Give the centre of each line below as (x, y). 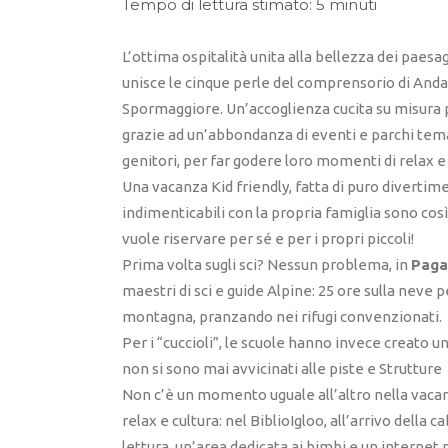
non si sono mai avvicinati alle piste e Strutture (282, 369)
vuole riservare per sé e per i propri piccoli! (268, 239)
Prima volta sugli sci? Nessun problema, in (266, 265)
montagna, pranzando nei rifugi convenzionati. (282, 317)
